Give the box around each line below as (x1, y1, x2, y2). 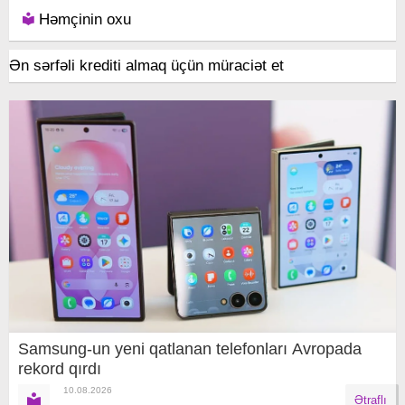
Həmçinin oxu (34, 10, 131, 28)
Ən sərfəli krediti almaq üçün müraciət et (9, 56, 284, 74)
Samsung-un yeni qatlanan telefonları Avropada (18, 339, 362, 358)
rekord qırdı (18, 359, 101, 378)
